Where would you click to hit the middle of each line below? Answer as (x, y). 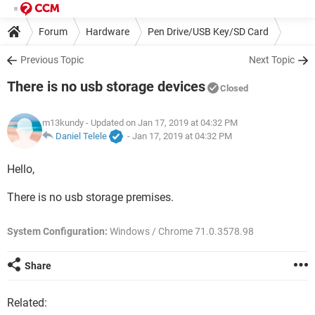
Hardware (108, 31)
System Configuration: (57, 231)
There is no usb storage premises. (90, 197)
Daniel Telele (81, 136)
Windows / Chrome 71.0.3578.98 (181, 231)
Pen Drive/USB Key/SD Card (208, 31)
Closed (234, 88)
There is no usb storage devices (106, 86)
